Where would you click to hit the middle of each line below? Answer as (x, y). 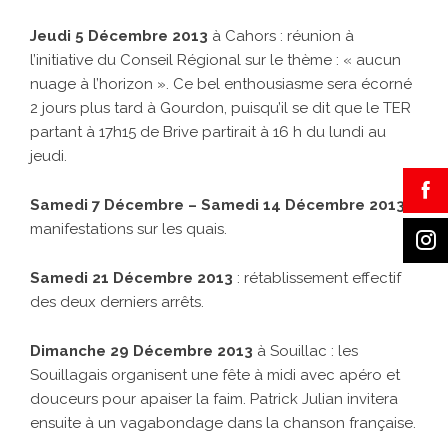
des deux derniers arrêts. (117, 302)
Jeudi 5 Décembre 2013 (121, 36)
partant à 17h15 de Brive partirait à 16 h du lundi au (208, 132)
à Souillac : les (305, 351)
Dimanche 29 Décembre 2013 (141, 351)
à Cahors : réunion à (283, 36)
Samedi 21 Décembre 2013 (133, 278)
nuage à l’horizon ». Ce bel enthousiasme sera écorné (221, 84)
